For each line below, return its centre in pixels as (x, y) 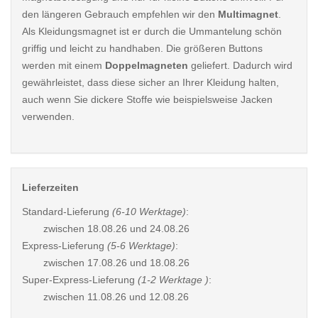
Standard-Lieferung (67, 212)
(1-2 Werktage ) (173, 280)
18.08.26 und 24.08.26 (138, 229)
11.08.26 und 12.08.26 (138, 297)
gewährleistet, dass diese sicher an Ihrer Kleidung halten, (150, 82)
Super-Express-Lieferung (80, 280)
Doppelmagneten (147, 65)
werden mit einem (64, 65)
